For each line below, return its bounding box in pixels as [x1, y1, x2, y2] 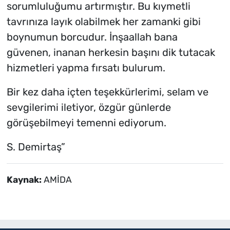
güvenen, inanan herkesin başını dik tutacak [6, 46, 215, 59]
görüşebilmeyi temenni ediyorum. [6, 117, 166, 129]
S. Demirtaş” [6, 141, 65, 154]
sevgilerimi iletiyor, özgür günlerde [6, 101, 171, 114]
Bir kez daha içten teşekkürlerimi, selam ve [6, 86, 208, 99]
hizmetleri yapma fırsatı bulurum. [6, 62, 165, 74]
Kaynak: [6, 175, 44, 185]
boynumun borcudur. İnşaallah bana [6, 31, 178, 44]
